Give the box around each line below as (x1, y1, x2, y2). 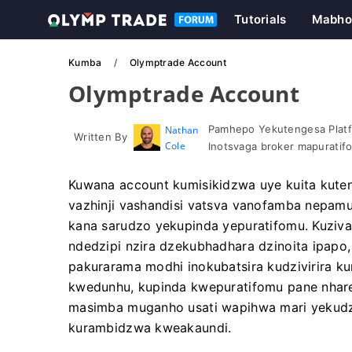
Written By (74, 130, 127, 143)
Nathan (164, 123, 199, 137)
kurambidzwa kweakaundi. (68, 320, 232, 335)
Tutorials (234, 12, 287, 27)
